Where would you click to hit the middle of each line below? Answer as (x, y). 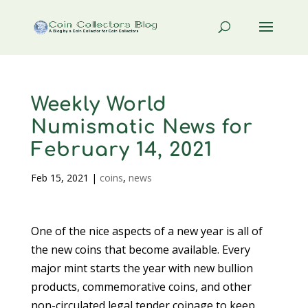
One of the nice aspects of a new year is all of (146, 231)
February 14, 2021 (121, 150)
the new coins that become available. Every (140, 250)
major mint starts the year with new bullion (142, 268)
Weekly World (99, 104)
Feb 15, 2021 (59, 178)
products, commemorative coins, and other (141, 287)
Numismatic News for (142, 127)
